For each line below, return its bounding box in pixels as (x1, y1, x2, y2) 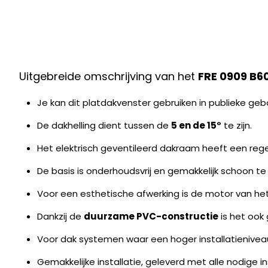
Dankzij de (37, 209, 84, 223)
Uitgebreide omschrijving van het (19, 68, 198, 84)
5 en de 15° (171, 118, 221, 132)
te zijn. (221, 118, 252, 132)
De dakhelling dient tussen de (37, 118, 171, 132)
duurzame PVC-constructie (84, 209, 218, 223)
